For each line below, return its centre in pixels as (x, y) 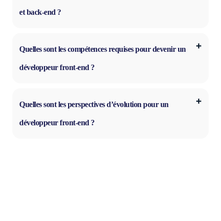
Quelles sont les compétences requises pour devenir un (103, 49)
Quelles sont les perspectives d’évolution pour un (94, 104)
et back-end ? (40, 12)
